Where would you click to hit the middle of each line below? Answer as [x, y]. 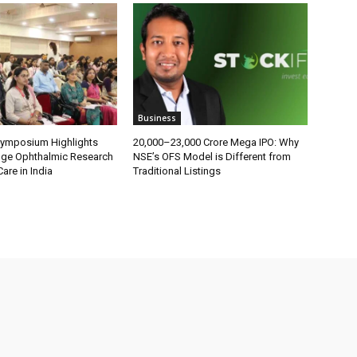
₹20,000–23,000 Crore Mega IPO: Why [216, 142]
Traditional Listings [177, 171]
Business [157, 118]
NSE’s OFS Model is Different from [212, 156]
